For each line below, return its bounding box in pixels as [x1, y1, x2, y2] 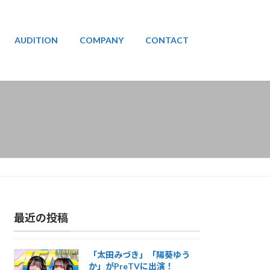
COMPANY [80, 35, 124, 46]
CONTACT [145, 35, 189, 46]
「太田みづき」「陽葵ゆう [88, 250, 190, 260]
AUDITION [14, 35, 58, 46]
